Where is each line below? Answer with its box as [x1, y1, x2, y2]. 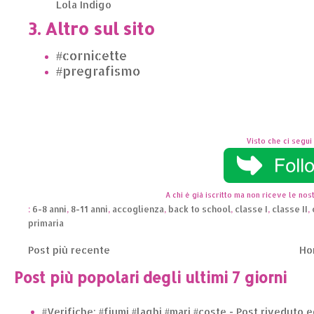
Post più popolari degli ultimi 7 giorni [14, 268, 287, 287]
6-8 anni [32, 203, 67, 214]
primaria [28, 217, 64, 228]
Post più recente [28, 243, 110, 256]
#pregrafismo [56, 62, 140, 78]
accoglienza [112, 203, 164, 214]
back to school [168, 203, 231, 214]
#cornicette [56, 46, 130, 63]
